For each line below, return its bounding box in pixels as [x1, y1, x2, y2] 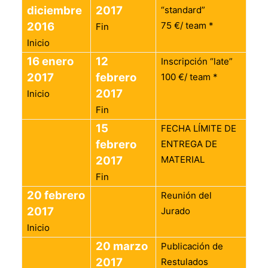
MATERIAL [161, 154, 205, 166]
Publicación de [161, 240, 223, 252]
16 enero [27, 54, 74, 69]
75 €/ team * [161, 20, 214, 32]
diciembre [27, 4, 82, 18]
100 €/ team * [161, 71, 218, 83]
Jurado [161, 205, 190, 217]
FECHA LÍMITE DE [161, 123, 236, 135]
